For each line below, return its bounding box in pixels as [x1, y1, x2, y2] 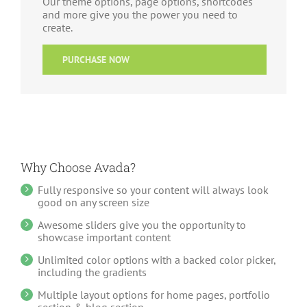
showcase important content [38, 230, 171, 245]
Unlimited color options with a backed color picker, [38, 253, 275, 267]
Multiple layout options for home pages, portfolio [38, 288, 270, 302]
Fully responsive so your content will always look [38, 183, 269, 197]
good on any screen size [38, 195, 149, 210]
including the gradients [38, 265, 147, 280]
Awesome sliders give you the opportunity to [38, 218, 246, 232]
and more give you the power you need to [42, 8, 238, 22]
